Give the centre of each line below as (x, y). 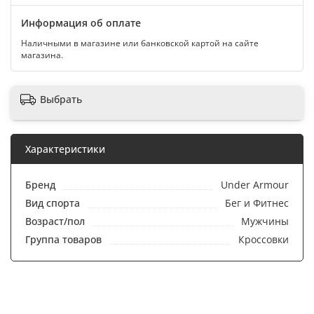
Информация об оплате (81, 23)
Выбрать (61, 99)
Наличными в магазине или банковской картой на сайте (140, 43)
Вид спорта (53, 203)
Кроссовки (264, 239)
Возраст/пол (55, 221)
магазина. (42, 55)
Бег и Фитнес (257, 203)
